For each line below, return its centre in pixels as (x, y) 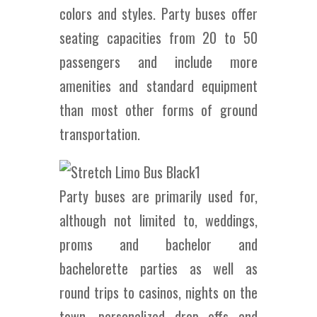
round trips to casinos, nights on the (158, 292)
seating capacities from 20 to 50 (158, 38)
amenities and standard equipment (158, 86)
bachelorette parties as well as (158, 268)
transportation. (100, 134)
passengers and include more (158, 62)
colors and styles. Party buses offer (158, 13)
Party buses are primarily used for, (158, 196)
